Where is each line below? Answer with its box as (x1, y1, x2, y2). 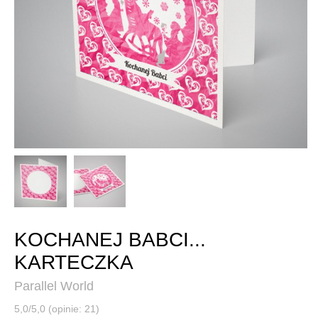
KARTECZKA (14, 251, 133, 274)
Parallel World (14, 279, 94, 294)
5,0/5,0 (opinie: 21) (14, 303, 99, 315)
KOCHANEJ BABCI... (14, 229, 206, 251)
